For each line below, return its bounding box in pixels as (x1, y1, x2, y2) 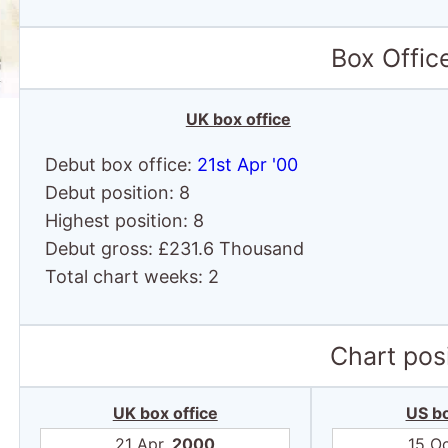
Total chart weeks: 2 (45, 266, 220, 287)
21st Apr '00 (197, 154, 299, 175)
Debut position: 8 (45, 182, 191, 203)
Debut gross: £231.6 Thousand (45, 238, 305, 259)
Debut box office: (45, 154, 198, 175)
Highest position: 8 (45, 210, 205, 231)
